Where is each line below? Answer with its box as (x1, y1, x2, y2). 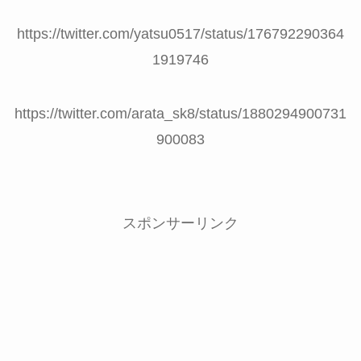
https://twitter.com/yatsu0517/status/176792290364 (17, 25, 344, 42)
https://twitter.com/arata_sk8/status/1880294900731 (15, 106, 346, 122)
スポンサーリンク (122, 215, 239, 232)
